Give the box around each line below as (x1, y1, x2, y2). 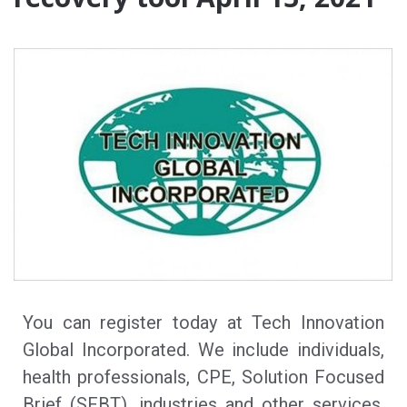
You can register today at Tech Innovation (23, 311, 384, 333)
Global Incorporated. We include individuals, (23, 338, 384, 361)
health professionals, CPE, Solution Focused (23, 365, 384, 388)
